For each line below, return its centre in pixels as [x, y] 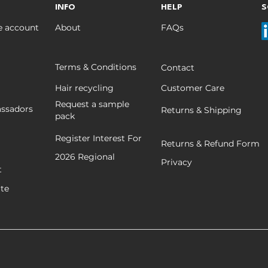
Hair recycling [84, 88]
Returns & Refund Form [210, 143]
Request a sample [92, 104]
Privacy [176, 162]
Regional [96, 156]
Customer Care [193, 88]
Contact [178, 67]
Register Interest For [98, 138]
